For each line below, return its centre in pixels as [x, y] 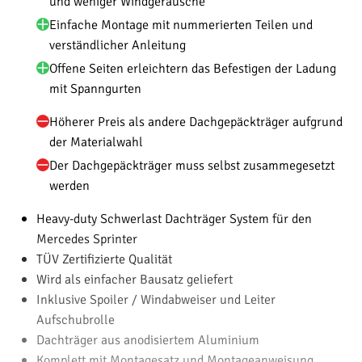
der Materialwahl [96, 141]
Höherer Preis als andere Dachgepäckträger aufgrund [196, 121]
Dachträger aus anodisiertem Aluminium [148, 339]
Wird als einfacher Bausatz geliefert [135, 278]
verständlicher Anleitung [118, 44]
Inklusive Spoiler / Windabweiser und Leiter [156, 299]
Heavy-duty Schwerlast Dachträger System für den [174, 218]
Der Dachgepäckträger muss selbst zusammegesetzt [192, 164]
